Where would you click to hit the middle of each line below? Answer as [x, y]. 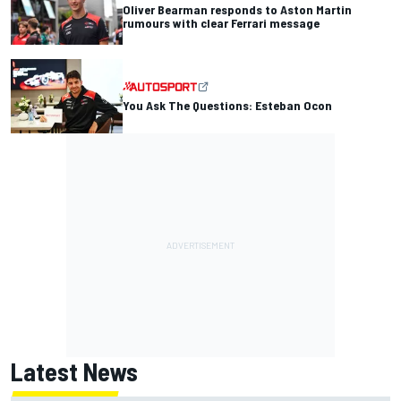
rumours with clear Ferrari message [221, 22]
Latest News [74, 371]
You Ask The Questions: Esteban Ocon [227, 105]
